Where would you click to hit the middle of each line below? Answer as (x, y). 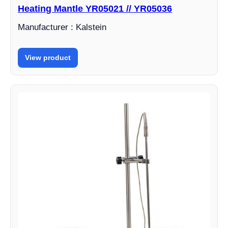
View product (48, 58)
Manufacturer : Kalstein (62, 27)
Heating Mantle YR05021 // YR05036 (95, 9)
